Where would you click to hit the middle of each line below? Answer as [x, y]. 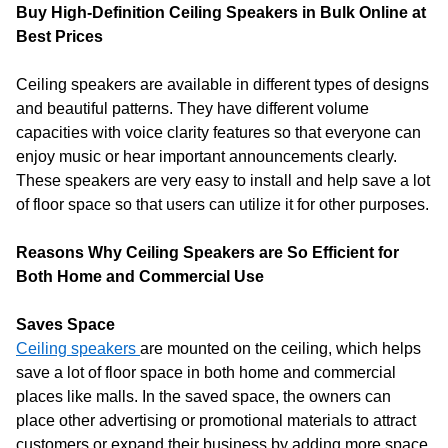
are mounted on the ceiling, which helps [280, 348]
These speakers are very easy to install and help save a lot [223, 180]
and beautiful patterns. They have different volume [192, 108]
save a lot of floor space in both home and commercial [206, 372]
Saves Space [65, 324]
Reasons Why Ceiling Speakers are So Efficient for [207, 252]
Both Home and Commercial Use [140, 276]
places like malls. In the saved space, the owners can [203, 396]
